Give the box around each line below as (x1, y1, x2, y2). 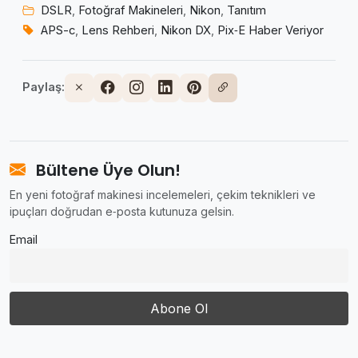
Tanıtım (227, 2, 266, 18)
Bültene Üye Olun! (32, 158, 181, 181)
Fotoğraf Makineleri (78, 2, 183, 18)
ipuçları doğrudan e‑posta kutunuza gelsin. (10, 204, 234, 218)
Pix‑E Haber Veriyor (217, 22, 324, 38)
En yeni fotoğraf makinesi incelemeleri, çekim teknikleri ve (10, 187, 316, 201)
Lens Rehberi (82, 22, 154, 38)
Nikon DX (161, 22, 211, 38)
